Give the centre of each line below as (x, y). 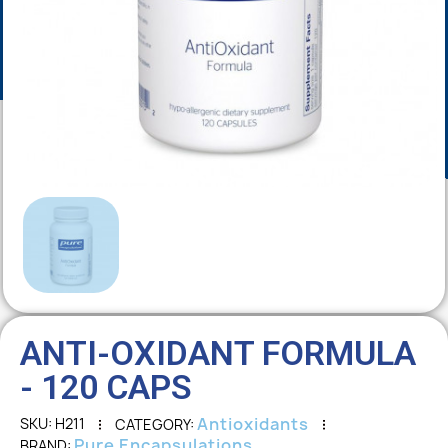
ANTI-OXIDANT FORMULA (218, 353)
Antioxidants (253, 424)
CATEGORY (152, 425)
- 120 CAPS (106, 387)
